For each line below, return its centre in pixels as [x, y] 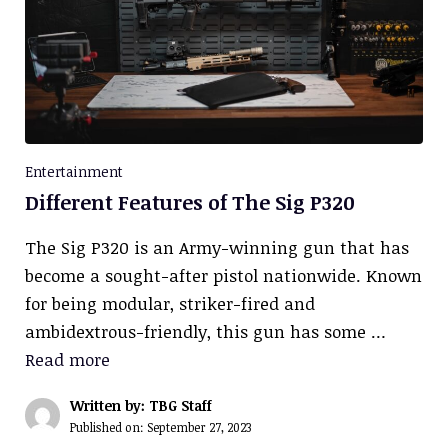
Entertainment [74, 171]
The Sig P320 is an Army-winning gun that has [217, 247]
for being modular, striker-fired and [170, 303]
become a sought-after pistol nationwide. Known [223, 275]
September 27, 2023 [199, 426]
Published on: [108, 426]
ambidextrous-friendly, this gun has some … [205, 331]
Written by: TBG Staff [141, 405]
